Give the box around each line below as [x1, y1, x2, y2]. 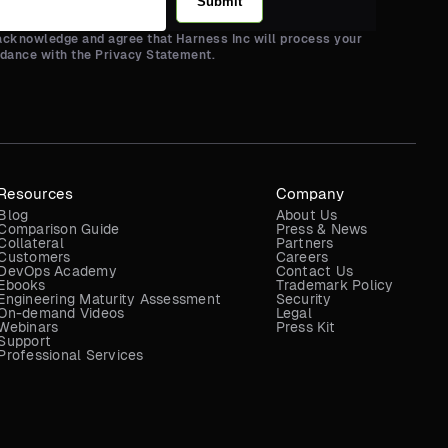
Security [275, 291, 332, 308]
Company [275, 185, 344, 203]
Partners [275, 235, 334, 252]
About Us [275, 207, 338, 224]
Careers [275, 249, 329, 266]
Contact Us [275, 263, 354, 280]
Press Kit [275, 319, 335, 336]
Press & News [275, 221, 368, 238]
